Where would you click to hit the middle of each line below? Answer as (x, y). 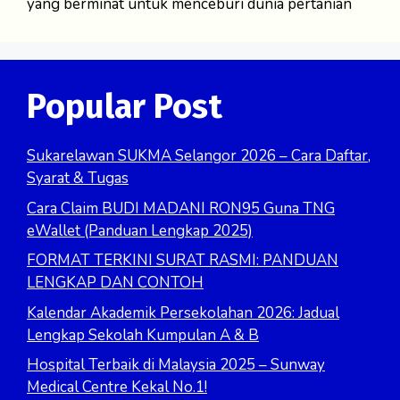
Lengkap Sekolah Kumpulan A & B (143, 335)
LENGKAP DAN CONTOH (115, 283)
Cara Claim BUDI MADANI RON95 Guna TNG (181, 208)
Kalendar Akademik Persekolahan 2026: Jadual (183, 312)
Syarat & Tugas (78, 179)
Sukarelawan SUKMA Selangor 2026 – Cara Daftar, (199, 156)
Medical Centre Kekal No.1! (117, 387)
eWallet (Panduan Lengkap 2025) (140, 230)
